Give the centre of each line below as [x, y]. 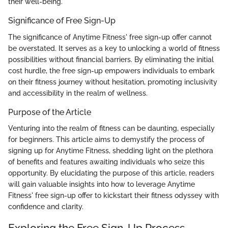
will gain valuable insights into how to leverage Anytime [102, 184]
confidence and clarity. [46, 206]
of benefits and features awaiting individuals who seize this [106, 162]
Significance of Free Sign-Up [62, 21]
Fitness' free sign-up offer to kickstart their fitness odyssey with [113, 195]
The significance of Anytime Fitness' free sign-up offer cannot [110, 37]
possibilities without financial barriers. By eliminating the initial [111, 59]
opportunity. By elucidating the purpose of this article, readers [111, 173]
